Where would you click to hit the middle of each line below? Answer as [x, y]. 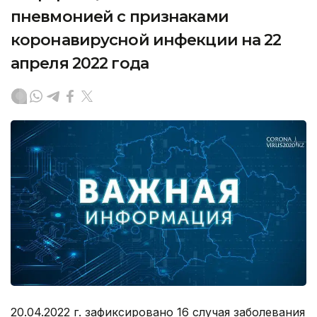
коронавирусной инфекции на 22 [146, 40]
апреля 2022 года [80, 63]
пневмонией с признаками [120, 16]
